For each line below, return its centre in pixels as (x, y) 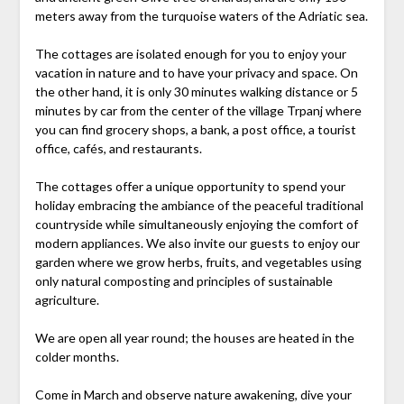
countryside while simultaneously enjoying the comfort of (196, 225)
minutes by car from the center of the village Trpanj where (198, 111)
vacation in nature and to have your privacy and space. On (196, 73)
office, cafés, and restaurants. (118, 149)
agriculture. (67, 300)
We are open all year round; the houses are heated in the (194, 338)
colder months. (77, 357)
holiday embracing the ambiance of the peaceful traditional (199, 206)
